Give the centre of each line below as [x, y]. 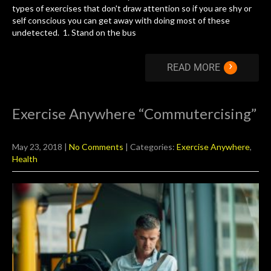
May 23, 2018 [37, 147]
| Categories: [151, 147]
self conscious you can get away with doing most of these [121, 21]
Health [25, 159]
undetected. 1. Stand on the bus [74, 33]
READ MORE [194, 68]
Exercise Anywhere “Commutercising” [134, 114]
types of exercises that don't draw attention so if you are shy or [132, 8]
